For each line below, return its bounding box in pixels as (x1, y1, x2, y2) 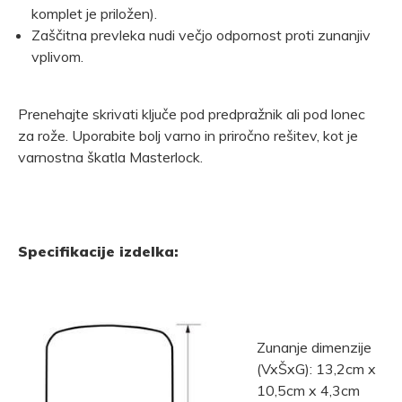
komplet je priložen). (31, 4, 157, 23)
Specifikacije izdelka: (18, 242, 179, 261)
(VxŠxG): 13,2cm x (257, 360, 376, 379)
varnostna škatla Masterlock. (18, 148, 203, 167)
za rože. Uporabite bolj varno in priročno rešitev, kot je (18, 127, 358, 145)
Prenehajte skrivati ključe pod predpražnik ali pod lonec (18, 105, 365, 124)
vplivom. (31, 48, 83, 66)
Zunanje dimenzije (257, 338, 371, 357)
